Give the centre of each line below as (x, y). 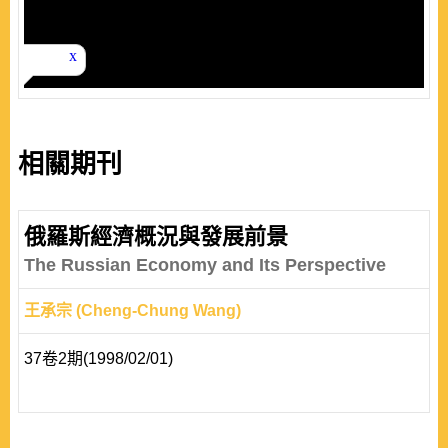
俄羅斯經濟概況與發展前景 (156, 236)
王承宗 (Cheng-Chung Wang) (132, 310)
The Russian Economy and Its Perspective (205, 265)
